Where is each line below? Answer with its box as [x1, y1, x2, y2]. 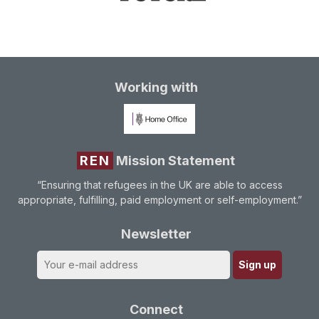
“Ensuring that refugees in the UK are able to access [36, 178, 283, 191]
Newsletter [120, 226, 192, 241]
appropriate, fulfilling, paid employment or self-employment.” [17, 193, 302, 206]
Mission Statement [113, 152, 235, 168]
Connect [129, 301, 183, 317]
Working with [114, 80, 198, 95]
